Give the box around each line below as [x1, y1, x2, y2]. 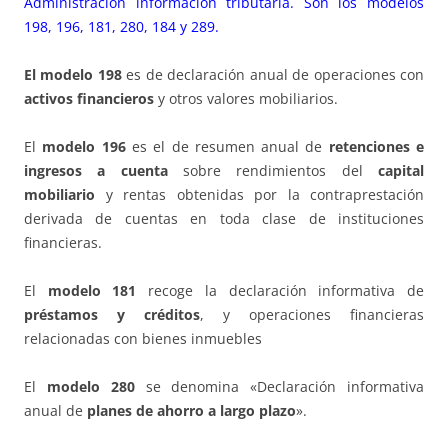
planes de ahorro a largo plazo [87, 401, 296, 421]
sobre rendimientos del [167, 161, 379, 181]
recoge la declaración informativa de [148, 281, 425, 301]
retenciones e [328, 137, 425, 157]
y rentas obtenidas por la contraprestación [95, 185, 424, 205]
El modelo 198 [24, 65, 127, 85]
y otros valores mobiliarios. [154, 89, 338, 109]
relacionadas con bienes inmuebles [24, 329, 262, 349]
